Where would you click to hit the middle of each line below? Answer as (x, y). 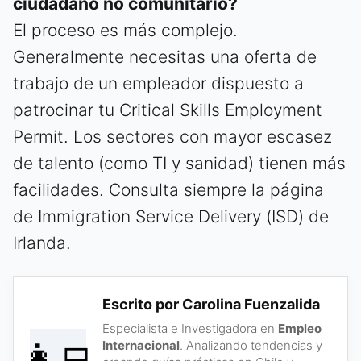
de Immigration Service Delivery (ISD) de (171, 216)
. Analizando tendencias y (251, 345)
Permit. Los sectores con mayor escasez (172, 136)
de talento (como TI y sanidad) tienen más (179, 163)
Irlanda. (42, 243)
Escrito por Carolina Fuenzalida (211, 304)
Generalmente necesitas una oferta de (165, 56)
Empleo (300, 328)
